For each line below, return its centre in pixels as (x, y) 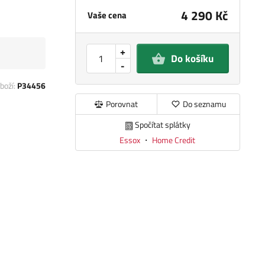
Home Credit (174, 140)
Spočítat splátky (162, 125)
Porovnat (122, 104)
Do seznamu (204, 104)
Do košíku (192, 59)
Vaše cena (107, 15)
